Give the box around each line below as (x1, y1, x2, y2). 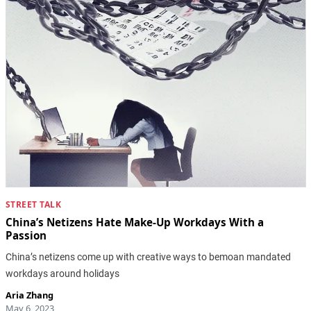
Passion (5, 228, 47, 243)
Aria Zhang (5, 288, 53, 301)
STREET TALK (5, 198, 61, 210)
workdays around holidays (5, 267, 119, 279)
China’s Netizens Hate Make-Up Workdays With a (5, 215, 264, 230)
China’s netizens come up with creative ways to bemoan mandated (5, 251, 291, 262)
